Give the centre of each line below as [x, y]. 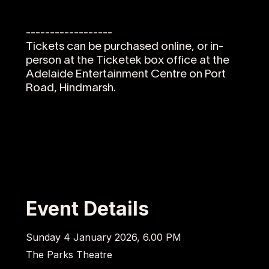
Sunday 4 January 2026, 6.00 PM [103, 237]
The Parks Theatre [69, 255]
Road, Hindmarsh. [71, 89]
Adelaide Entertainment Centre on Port [125, 75]
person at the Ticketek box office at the [127, 61]
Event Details [87, 209]
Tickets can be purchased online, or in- [124, 47]
